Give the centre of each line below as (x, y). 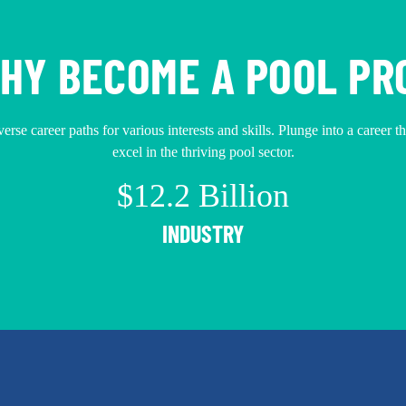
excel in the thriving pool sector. (203, 152)
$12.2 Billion (203, 196)
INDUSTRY (203, 233)
